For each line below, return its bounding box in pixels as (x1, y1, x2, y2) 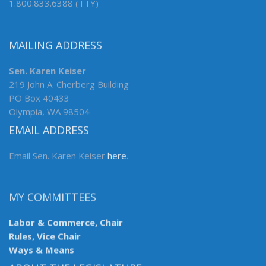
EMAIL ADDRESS (9, 123, 89, 138)
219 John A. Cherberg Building (9, 78, 129, 91)
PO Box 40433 (9, 92, 69, 104)
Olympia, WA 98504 (9, 106, 90, 118)
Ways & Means (9, 245, 74, 257)
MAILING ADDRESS (9, 38, 102, 53)
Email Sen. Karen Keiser (9, 150, 107, 162)
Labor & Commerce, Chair (9, 217, 123, 230)
